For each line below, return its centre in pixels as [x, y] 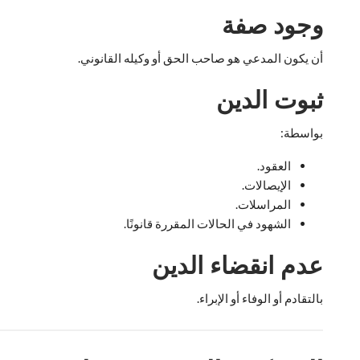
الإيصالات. [266, 185]
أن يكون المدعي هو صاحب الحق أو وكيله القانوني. [200, 58]
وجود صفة [272, 25]
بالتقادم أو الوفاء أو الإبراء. [260, 299]
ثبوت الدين [270, 100]
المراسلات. [263, 205]
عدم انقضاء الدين [237, 265]
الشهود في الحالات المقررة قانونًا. [207, 224]
